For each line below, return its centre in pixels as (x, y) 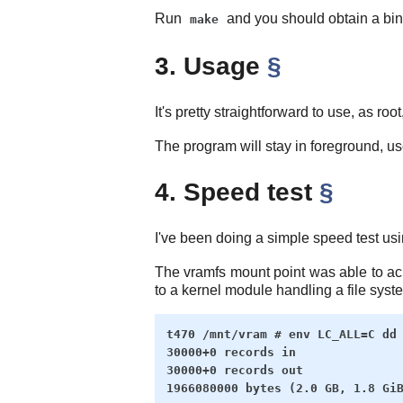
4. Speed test (237, 193)
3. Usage (211, 67)
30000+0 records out (234, 370)
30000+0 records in (231, 352)
